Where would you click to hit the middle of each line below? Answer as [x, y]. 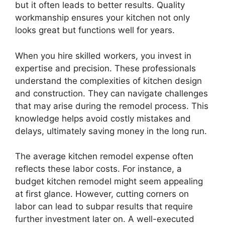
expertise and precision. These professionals [105, 68]
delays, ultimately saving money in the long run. [111, 131]
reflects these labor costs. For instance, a [98, 169]
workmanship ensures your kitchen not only [102, 18]
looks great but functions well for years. [95, 30]
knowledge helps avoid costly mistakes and [103, 118]
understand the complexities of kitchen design [108, 81]
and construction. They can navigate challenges [111, 93]
